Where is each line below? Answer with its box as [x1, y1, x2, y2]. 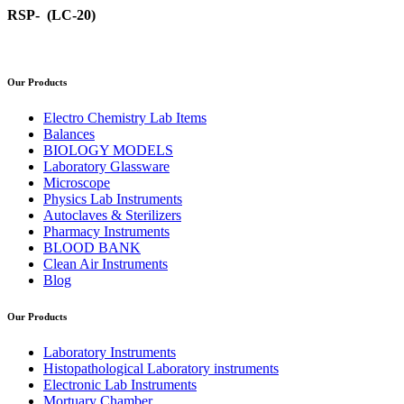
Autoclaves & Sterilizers [43, 207, 181, 223]
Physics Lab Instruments [43, 190, 182, 207]
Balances [43, 125, 95, 142]
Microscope [43, 174, 110, 190]
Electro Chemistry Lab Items [43, 109, 207, 125]
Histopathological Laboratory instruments [43, 360, 279, 376]
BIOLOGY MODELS [43, 142, 173, 158]
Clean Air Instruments [43, 255, 168, 271]
